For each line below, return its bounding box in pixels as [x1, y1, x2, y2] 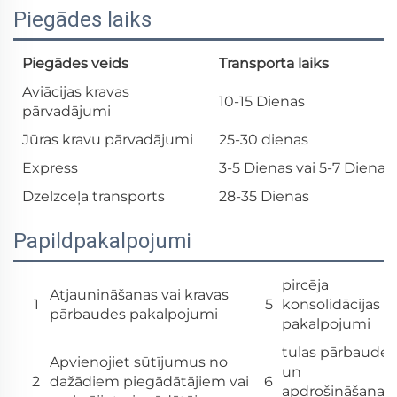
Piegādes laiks [13, 7, 152, 33]
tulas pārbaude [282, 344, 389, 362]
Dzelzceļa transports [22, 188, 165, 206]
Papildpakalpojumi [13, 229, 191, 254]
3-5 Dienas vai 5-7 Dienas [219, 160, 393, 177]
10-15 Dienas [219, 93, 305, 111]
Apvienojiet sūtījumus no [50, 354, 228, 371]
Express [22, 160, 78, 177]
